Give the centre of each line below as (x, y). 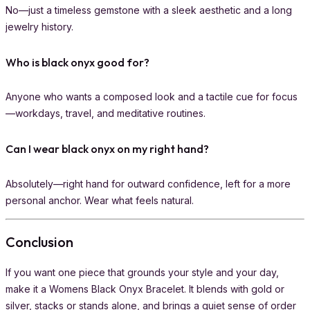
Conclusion (39, 241)
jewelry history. (39, 26)
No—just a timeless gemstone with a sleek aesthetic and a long (149, 10)
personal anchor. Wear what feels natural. (100, 200)
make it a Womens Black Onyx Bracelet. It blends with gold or (145, 289)
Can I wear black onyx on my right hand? (107, 148)
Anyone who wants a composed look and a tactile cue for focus (152, 97)
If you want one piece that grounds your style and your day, (142, 272)
